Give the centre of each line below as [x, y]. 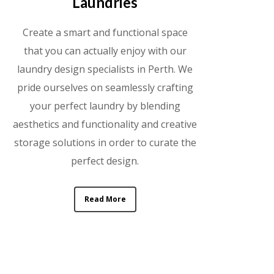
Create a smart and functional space [105, 32]
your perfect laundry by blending [105, 106]
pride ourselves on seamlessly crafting [105, 87]
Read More [105, 199]
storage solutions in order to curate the [105, 142]
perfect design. [105, 161]
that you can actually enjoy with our [105, 50]
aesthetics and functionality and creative [105, 124]
